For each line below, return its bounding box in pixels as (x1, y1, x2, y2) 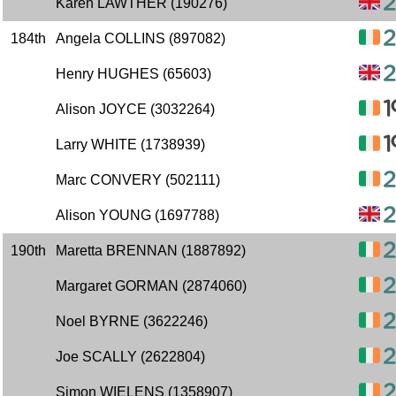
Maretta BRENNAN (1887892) (56, 243, 246, 258)
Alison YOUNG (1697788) (56, 208, 219, 223)
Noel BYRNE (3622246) (56, 314, 208, 329)
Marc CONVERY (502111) (56, 172, 220, 187)
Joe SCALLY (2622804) (56, 349, 205, 364)
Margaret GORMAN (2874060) (56, 278, 247, 293)
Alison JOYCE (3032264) (56, 102, 215, 117)
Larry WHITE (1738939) (56, 137, 205, 152)
